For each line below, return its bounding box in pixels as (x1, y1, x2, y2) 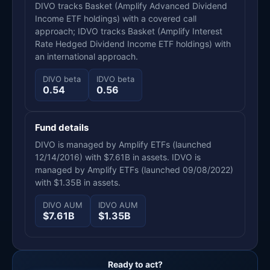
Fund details (35, 121, 89, 133)
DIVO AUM (43, 199, 83, 210)
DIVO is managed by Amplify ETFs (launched (35, 139, 212, 149)
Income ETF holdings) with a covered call (35, 13, 196, 24)
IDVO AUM (98, 199, 138, 210)
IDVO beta (96, 74, 134, 84)
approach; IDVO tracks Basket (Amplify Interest (35, 25, 222, 36)
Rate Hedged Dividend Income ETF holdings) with (35, 38, 231, 49)
